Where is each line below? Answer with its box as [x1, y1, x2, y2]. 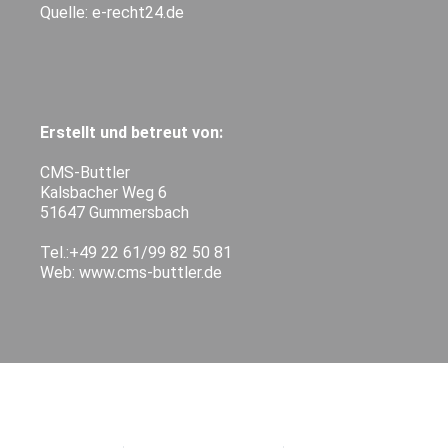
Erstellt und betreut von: [40, 122, 224, 142]
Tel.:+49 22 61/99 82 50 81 [40, 242, 233, 262]
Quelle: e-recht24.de [40, 2, 185, 22]
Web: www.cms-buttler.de [40, 262, 223, 282]
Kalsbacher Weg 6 [40, 182, 168, 202]
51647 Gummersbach [40, 202, 190, 222]
